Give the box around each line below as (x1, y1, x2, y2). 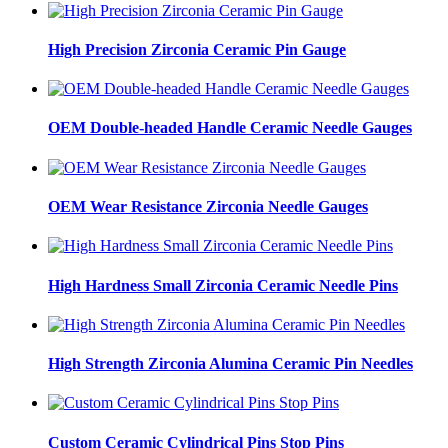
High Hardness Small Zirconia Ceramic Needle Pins (48, 276, 398, 294)
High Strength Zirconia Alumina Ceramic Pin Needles (48, 355, 413, 373)
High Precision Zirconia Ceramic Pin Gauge (48, 40, 346, 58)
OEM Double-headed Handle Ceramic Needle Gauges (48, 119, 412, 137)
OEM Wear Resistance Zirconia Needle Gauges (48, 198, 368, 216)
